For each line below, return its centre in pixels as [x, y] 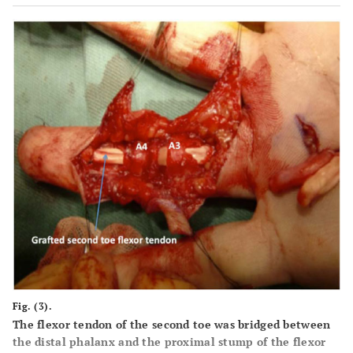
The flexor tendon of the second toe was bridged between [172, 325]
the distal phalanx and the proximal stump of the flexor [169, 342]
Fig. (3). [33, 307]
